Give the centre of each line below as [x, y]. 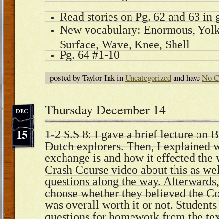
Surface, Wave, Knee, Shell [125, 43]
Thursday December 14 [105, 109]
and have [186, 77]
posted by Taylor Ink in [88, 77]
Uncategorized [148, 77]
